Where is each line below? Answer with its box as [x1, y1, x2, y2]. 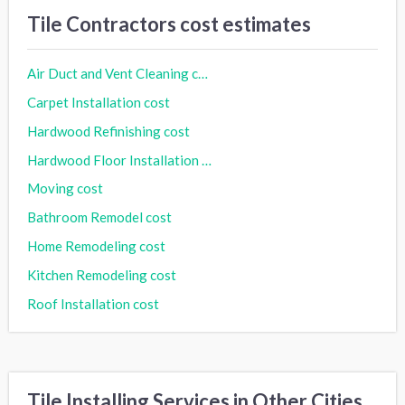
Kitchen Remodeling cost [27, 267, 176, 284]
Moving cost [27, 180, 103, 197]
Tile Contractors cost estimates [27, 11, 311, 36]
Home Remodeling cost [27, 238, 165, 255]
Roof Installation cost [27, 296, 159, 313]
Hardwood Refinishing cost [27, 122, 190, 139]
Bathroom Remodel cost [27, 209, 172, 226]
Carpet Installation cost [27, 93, 170, 110]
